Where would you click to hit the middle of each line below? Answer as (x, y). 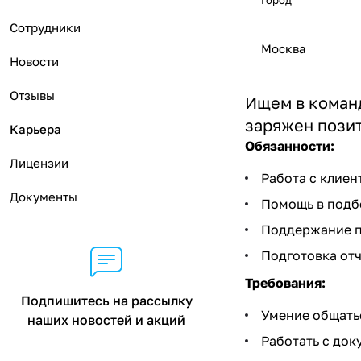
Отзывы (32, 95)
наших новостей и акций (106, 320)
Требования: (285, 283)
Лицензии (39, 163)
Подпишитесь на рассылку (106, 301)
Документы (44, 197)
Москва (283, 48)
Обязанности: (290, 146)
